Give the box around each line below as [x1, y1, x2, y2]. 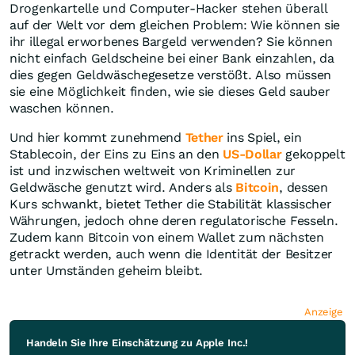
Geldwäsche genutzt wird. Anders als [10, 180, 236, 196]
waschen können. [10, 101, 114, 116]
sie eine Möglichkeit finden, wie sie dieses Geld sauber [10, 84, 330, 100]
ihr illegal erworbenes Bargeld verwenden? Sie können [10, 34, 333, 50]
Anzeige [304, 306, 345, 319]
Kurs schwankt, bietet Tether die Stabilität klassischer [10, 197, 332, 212]
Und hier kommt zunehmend [10, 130, 185, 146]
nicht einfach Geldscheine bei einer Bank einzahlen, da [10, 51, 334, 67]
